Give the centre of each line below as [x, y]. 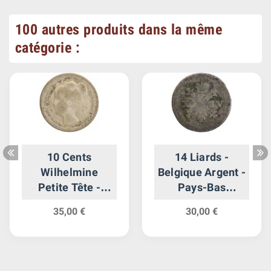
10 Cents [69, 157]
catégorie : [48, 47]
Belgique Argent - [202, 172]
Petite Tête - [69, 187]
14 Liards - [202, 157]
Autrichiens [202, 202]
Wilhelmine [69, 172]
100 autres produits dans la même [119, 29]
